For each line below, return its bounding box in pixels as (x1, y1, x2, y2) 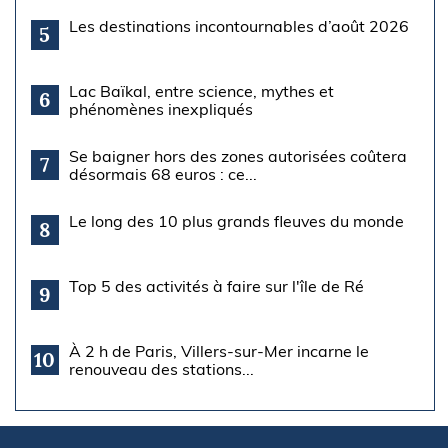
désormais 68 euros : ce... (68, 163, 257, 184)
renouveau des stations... (68, 358, 254, 379)
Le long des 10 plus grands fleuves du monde (68, 210, 404, 231)
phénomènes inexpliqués (68, 98, 253, 119)
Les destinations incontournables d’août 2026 (68, 15, 409, 36)
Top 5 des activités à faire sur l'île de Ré (68, 275, 364, 296)
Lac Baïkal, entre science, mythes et (68, 80, 334, 101)
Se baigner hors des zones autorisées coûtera (68, 145, 407, 166)
